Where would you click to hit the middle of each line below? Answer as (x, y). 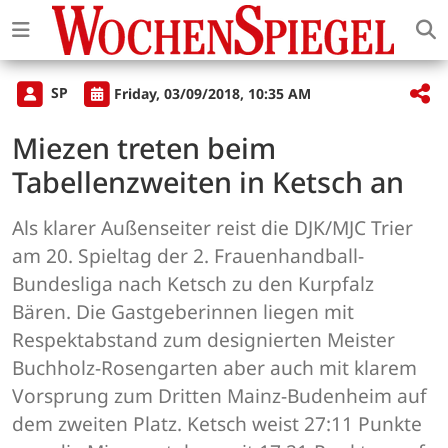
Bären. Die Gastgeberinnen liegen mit (183, 312)
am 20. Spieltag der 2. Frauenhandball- (188, 256)
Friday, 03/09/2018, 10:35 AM (212, 93)
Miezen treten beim (144, 148)
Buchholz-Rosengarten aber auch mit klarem (214, 368)
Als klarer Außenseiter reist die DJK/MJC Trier (212, 228)
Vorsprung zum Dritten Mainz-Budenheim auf (219, 396)
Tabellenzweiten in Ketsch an (208, 182)
